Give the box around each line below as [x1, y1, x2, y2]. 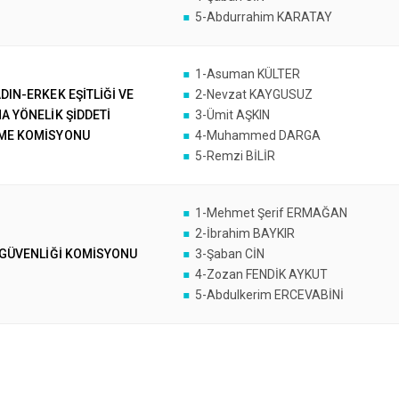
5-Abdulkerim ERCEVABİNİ [194, 288, 345, 302]
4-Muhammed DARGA [194, 128, 321, 142]
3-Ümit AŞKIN [194, 108, 270, 122]
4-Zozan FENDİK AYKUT [194, 267, 328, 281]
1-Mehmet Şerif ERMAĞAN [194, 206, 347, 220]
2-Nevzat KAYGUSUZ [194, 87, 313, 102]
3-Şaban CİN [194, 247, 265, 261]
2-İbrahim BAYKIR [194, 226, 295, 240]
